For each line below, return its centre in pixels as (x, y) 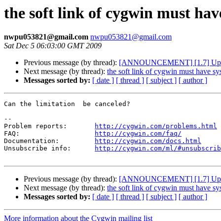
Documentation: (49, 141)
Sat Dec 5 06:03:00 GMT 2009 (53, 46)
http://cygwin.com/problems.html (156, 126)
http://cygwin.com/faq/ (138, 134)
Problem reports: (49, 126)
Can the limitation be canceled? (67, 104)
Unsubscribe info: (49, 148)
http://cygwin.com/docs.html (148, 141)
